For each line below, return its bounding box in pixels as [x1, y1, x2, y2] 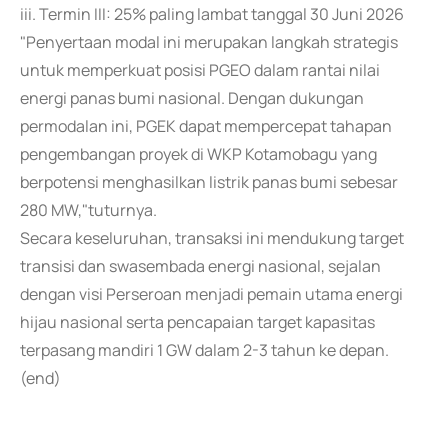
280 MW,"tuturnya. [20, 199, 157, 221]
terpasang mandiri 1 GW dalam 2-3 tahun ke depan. [20, 339, 389, 361]
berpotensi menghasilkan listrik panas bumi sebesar [20, 171, 398, 193]
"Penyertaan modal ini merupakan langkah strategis [20, 31, 398, 53]
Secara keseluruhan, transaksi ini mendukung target [20, 227, 404, 249]
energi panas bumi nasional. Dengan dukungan [20, 87, 364, 109]
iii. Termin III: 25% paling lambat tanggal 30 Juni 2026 [20, 3, 404, 25]
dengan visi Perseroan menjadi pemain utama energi [20, 283, 403, 305]
